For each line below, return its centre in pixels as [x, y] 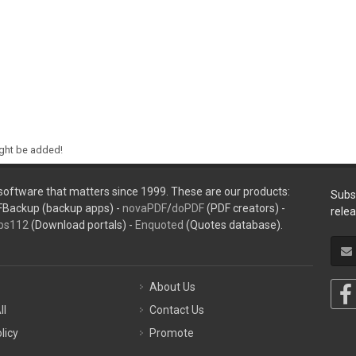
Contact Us [177, 310]
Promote [172, 333]
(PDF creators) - [244, 208]
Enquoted [159, 225]
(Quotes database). [233, 225]
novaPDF [144, 208]
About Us [173, 287]
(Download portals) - [81, 225]
